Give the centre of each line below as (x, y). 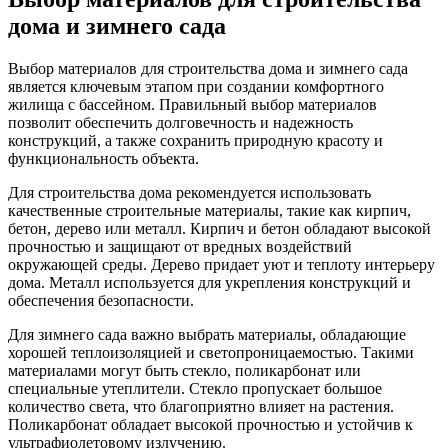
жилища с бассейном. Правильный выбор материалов (192, 104)
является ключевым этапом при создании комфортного (196, 86)
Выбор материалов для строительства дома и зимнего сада (208, 68)
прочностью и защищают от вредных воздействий (180, 246)
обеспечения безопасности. (101, 300)
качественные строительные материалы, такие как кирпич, (209, 210)
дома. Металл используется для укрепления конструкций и (209, 282)
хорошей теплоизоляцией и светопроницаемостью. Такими (211, 352)
